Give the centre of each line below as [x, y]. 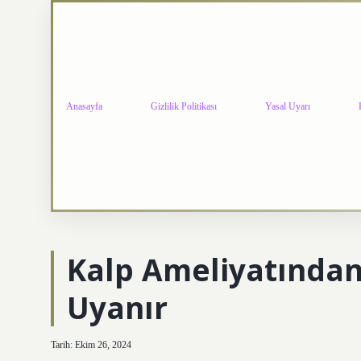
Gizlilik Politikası [184, 106]
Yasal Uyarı [288, 106]
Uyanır [117, 307]
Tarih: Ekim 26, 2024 [91, 345]
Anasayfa [84, 106]
